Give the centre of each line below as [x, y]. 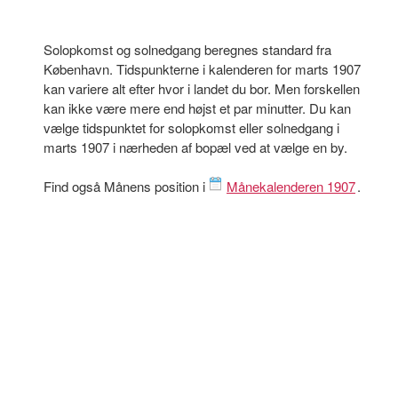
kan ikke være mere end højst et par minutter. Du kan [197, 108]
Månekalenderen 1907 [291, 186]
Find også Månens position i [126, 186]
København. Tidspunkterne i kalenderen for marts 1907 [202, 69]
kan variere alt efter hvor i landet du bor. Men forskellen [202, 88]
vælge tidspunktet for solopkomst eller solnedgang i [191, 127]
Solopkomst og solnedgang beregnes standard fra [187, 49]
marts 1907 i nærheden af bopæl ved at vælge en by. [195, 147]
